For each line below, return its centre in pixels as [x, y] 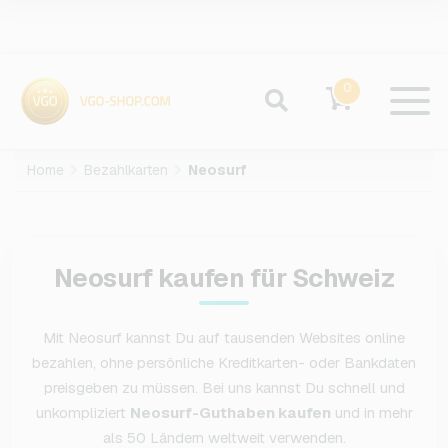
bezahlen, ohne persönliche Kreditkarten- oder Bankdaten [224, 363]
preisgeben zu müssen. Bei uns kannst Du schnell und [224, 388]
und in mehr [371, 413]
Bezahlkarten [126, 170]
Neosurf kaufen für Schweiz [224, 278]
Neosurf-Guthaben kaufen [230, 413]
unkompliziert [82, 413]
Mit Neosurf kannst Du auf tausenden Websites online [224, 338]
